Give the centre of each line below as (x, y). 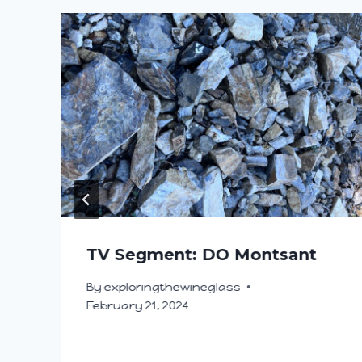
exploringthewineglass (173, 286)
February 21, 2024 (138, 305)
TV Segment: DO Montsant (202, 254)
